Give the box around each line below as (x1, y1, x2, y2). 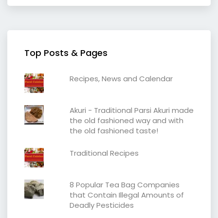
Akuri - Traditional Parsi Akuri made (69, 105, 194, 115)
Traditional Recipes (69, 147, 139, 158)
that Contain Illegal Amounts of (69, 189, 184, 200)
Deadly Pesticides (69, 200, 134, 210)
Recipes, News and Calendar (69, 73, 173, 84)
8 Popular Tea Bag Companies (69, 179, 180, 190)
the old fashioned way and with (69, 115, 183, 126)
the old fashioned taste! (69, 125, 158, 136)
